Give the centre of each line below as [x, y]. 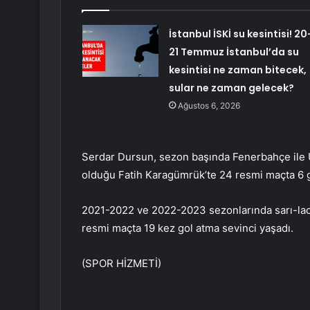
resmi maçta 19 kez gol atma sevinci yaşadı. [188, 228]
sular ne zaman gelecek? [231, 88]
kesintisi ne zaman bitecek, [237, 70]
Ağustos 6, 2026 [209, 106]
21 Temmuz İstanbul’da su [234, 52]
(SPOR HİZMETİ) [121, 264]
